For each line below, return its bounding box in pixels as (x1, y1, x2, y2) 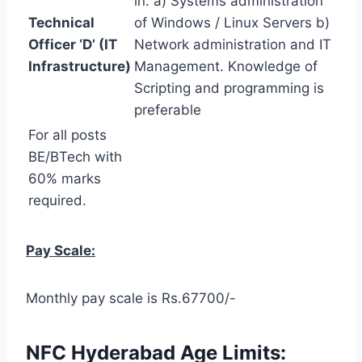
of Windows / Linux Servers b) (134, 14, 330, 31)
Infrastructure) (28, 57, 131, 74)
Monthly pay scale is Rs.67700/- (26, 289, 236, 306)
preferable (134, 101, 201, 118)
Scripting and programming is (134, 79, 324, 96)
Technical (28, 14, 95, 31)
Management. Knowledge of (134, 57, 318, 74)
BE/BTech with (28, 148, 122, 165)
